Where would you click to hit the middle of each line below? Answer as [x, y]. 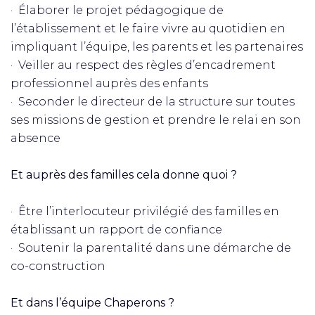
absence [36, 138]
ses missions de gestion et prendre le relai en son [156, 120]
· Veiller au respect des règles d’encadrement [143, 65]
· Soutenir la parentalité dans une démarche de [151, 248]
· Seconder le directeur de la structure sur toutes [153, 102]
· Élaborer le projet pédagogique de [117, 10]
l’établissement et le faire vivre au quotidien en [148, 28]
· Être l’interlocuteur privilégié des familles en [145, 211]
